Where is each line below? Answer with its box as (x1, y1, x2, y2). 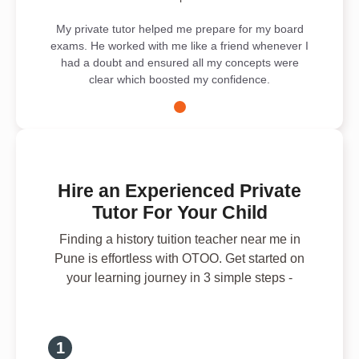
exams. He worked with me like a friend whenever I (50, 38, 309, 52)
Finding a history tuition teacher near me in (58, 232, 301, 246)
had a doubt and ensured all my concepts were (60, 55, 299, 69)
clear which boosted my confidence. (89, 72, 270, 86)
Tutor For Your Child (91, 201, 268, 223)
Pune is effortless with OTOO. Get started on (54, 251, 305, 265)
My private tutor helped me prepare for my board (55, 22, 304, 35)
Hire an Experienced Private (58, 179, 301, 201)
